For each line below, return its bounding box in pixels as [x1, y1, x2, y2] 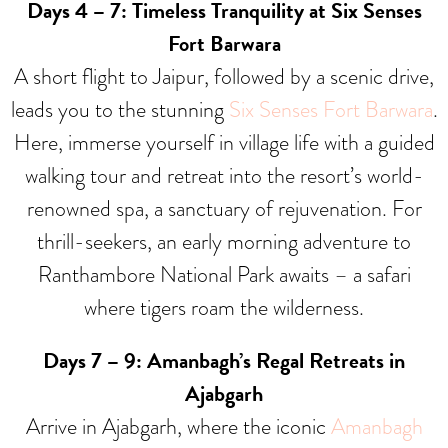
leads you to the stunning [10, 93, 229, 127]
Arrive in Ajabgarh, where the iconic [25, 410, 331, 444]
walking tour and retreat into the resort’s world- [24, 159, 424, 193]
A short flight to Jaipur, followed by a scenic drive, [14, 60, 434, 94]
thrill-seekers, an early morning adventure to [37, 225, 411, 259]
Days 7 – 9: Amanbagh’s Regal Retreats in [43, 344, 405, 378]
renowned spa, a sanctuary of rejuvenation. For [26, 192, 422, 226]
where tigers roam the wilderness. [84, 291, 364, 325]
